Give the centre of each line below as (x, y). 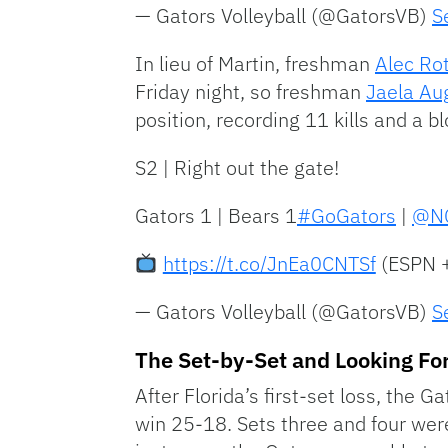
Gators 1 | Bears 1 (216, 216)
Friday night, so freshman (250, 92)
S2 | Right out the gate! (237, 168)
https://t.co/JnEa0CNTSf (269, 264)
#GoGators (346, 216)
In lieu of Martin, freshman (255, 64)
